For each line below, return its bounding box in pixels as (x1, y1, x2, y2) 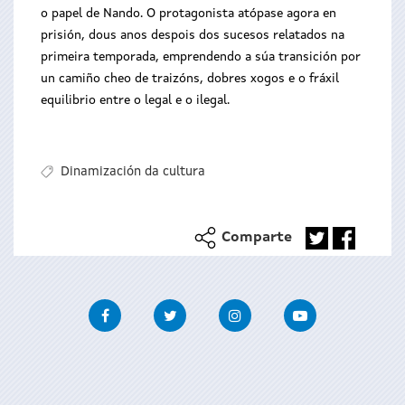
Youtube (316, 302, 370, 317)
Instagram (250, 302, 317, 317)
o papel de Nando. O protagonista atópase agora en (41, 7, 336, 20)
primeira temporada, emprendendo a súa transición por (41, 51, 361, 63)
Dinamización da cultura (60, 165, 205, 179)
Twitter (185, 302, 237, 317)
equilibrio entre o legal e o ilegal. (41, 94, 230, 107)
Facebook (120, 302, 183, 317)
